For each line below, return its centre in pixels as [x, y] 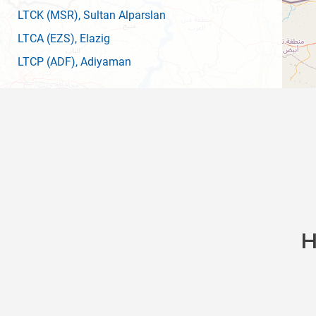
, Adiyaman [103, 62]
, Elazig [92, 38]
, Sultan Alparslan [122, 15]
